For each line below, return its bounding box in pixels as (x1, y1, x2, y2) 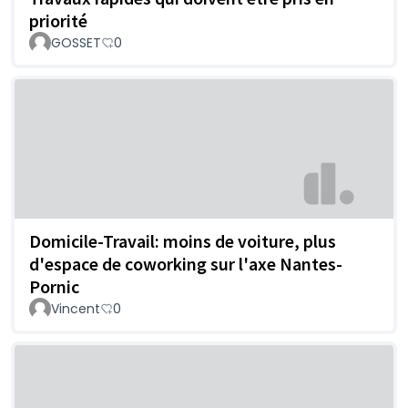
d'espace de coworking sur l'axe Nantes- (29, 252, 342, 276)
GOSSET (51, 33, 101, 52)
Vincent (51, 300, 100, 319)
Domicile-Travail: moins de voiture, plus (29, 229, 336, 253)
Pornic (29, 275, 79, 299)
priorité (29, 8, 87, 32)
